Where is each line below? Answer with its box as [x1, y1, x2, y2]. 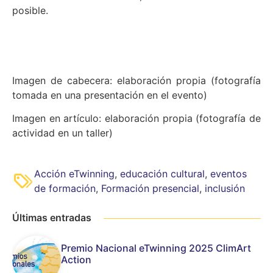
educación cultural [120, 168, 205, 180]
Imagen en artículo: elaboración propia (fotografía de [12, 112, 261, 125]
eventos [210, 168, 247, 180]
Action [61, 253, 91, 266]
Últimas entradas [12, 211, 91, 224]
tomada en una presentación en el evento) [12, 88, 207, 101]
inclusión [205, 182, 245, 195]
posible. [12, 4, 48, 16]
